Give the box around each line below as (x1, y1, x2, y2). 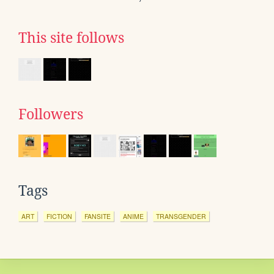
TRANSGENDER (156, 211, 206, 221)
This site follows (18, 29, 124, 46)
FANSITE (84, 211, 111, 221)
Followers (18, 106, 83, 122)
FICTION (46, 211, 72, 221)
